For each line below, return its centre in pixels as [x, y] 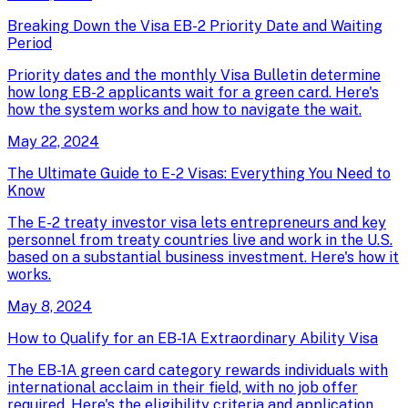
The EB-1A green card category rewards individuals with [198, 370]
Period [30, 43]
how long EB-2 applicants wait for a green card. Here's [193, 92]
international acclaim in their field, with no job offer [183, 387]
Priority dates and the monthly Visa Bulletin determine [194, 75]
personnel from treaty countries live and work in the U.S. [200, 240]
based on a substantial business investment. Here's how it [203, 257]
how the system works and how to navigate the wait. [184, 109]
